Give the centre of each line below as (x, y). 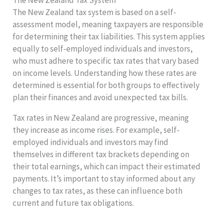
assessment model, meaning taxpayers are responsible (108, 24)
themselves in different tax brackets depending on (101, 154)
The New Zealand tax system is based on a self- (95, 12)
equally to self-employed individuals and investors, (103, 48)
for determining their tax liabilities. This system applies (109, 36)
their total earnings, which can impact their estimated (107, 166)
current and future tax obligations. (73, 203)
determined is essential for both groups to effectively (106, 85)
